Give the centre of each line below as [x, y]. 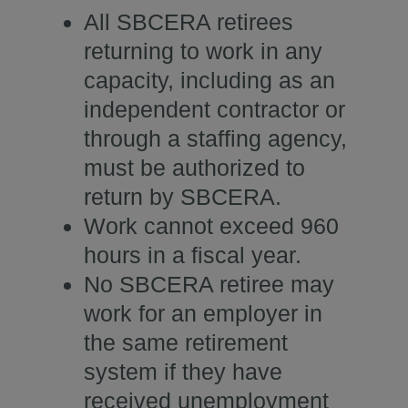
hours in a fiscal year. [193, 255]
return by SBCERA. [183, 197]
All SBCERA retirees [189, 22]
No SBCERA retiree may [209, 285]
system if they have [183, 372]
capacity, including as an [209, 81]
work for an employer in [203, 314]
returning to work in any [203, 51]
